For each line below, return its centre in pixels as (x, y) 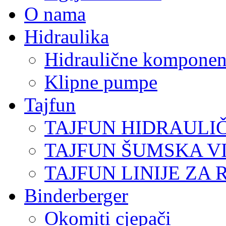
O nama (55, 14)
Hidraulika (67, 37)
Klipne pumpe (101, 82)
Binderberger (76, 196)
